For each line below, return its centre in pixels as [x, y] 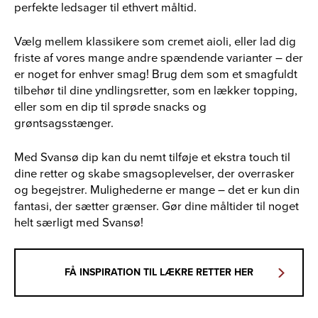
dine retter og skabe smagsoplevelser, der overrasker [154, 174]
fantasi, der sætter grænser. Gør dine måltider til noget [157, 207]
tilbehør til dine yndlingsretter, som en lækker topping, [156, 91]
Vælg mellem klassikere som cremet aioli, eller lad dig [155, 42]
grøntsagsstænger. [64, 124]
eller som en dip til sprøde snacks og [110, 107]
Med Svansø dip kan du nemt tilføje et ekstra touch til [152, 158]
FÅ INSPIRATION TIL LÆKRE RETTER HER [159, 273]
